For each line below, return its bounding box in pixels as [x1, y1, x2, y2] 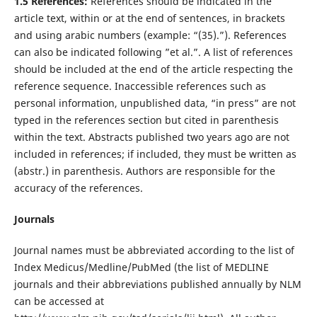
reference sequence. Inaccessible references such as [13, 79, 266, 93]
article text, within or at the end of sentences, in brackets [13, 11, 285, 25]
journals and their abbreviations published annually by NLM [13, 277, 301, 291]
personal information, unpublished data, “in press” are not [13, 96, 296, 110]
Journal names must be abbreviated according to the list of [13, 243, 294, 257]
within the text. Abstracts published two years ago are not [13, 129, 289, 144]
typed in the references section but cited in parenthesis [13, 113, 279, 127]
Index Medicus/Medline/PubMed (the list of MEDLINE [13, 260, 269, 274]
